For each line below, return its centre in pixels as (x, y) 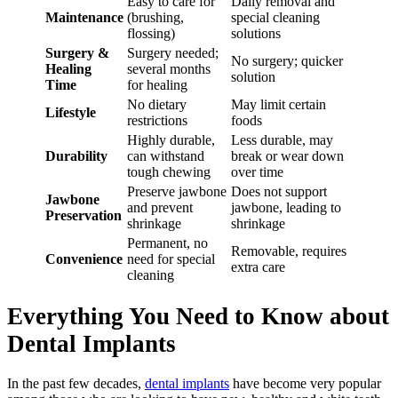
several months (169, 68)
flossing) (151, 33)
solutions (256, 33)
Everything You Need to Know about (198, 317)
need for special (171, 259)
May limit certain (279, 104)
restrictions (157, 120)
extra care (260, 267)
